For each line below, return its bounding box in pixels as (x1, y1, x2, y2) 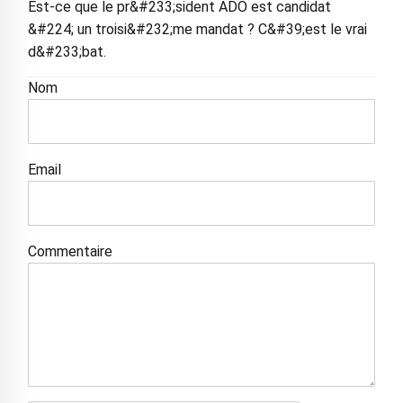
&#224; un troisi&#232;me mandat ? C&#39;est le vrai (27, 21, 367, 39)
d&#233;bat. (27, 43, 106, 61)
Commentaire (27, 243, 112, 261)
